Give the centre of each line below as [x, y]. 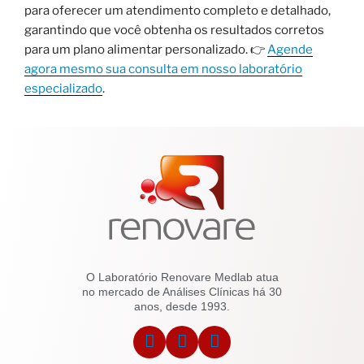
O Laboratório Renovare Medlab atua [182, 277]
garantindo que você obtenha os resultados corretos [174, 30]
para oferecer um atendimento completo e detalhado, [178, 10]
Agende [290, 49]
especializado [63, 88]
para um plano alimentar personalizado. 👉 [146, 49]
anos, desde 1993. [182, 307]
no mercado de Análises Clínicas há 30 [182, 292]
